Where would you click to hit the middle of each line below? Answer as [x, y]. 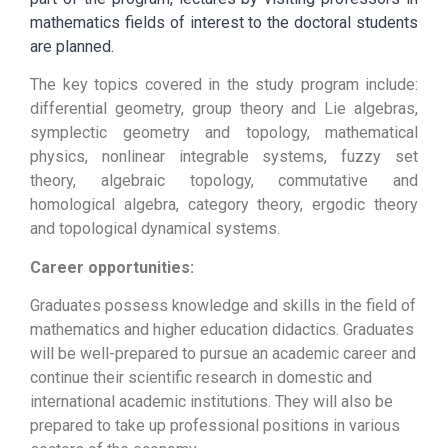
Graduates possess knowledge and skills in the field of [223, 306]
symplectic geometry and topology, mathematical [224, 133]
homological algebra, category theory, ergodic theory [224, 205]
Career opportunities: [112, 267]
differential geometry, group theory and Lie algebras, [224, 109]
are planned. [72, 46]
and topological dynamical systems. [155, 229]
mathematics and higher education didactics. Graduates [222, 330]
